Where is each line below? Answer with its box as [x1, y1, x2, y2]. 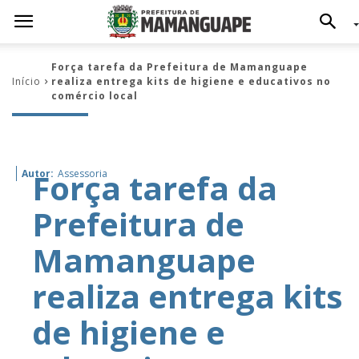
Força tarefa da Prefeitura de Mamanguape [51, 60, 308, 74]
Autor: [22, 167, 54, 180]
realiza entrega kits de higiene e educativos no [51, 75, 331, 88]
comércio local [51, 89, 138, 103]
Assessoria [58, 167, 107, 180]
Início [12, 75, 41, 88]
